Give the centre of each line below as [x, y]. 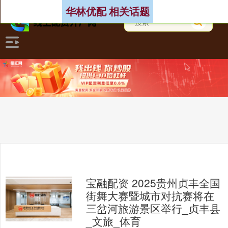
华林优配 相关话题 [108, 11]
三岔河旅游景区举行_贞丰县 [153, 208]
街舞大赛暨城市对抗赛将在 [150, 196]
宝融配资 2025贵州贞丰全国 [153, 183]
